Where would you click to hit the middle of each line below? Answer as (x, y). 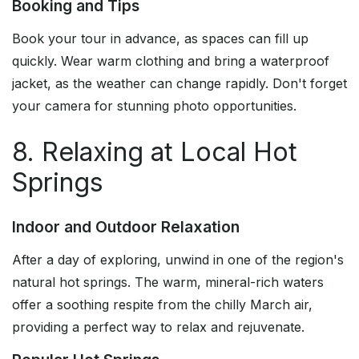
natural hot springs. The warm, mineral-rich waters (168, 282)
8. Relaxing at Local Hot (155, 152)
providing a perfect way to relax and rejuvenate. (158, 327)
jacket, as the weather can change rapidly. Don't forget (179, 84)
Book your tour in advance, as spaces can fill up (160, 39)
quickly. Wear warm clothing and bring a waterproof (171, 61)
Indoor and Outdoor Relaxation (126, 227)
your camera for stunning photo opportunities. (154, 106)
